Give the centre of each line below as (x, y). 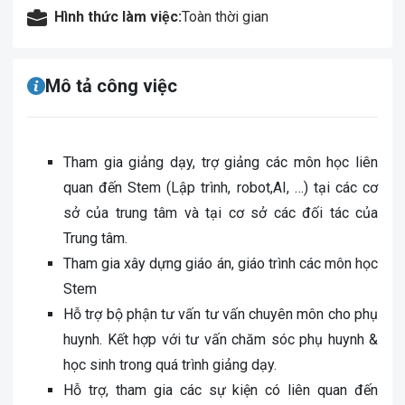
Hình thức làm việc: (118, 17)
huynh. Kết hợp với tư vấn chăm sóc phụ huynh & (221, 339)
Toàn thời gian (225, 17)
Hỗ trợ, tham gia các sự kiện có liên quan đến (221, 390)
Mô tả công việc (111, 86)
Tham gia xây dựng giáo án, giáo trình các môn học (221, 264)
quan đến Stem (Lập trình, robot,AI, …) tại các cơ (221, 188)
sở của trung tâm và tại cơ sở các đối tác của (221, 213)
